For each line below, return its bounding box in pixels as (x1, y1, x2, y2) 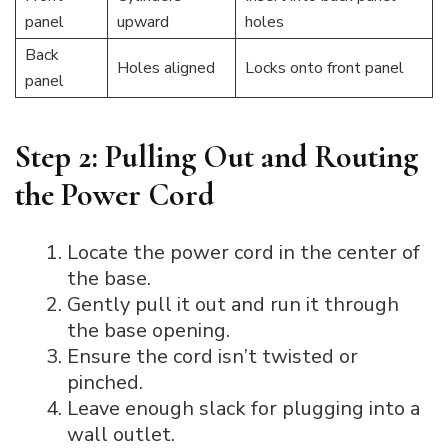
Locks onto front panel (244, 56, 404, 79)
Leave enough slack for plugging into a (67, 395, 420, 423)
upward (116, 10, 169, 33)
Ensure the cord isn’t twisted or (67, 343, 358, 371)
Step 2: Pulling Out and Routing (15, 136, 418, 176)
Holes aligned (116, 56, 215, 79)
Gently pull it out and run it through (67, 291, 399, 319)
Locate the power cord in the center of (67, 239, 420, 267)
